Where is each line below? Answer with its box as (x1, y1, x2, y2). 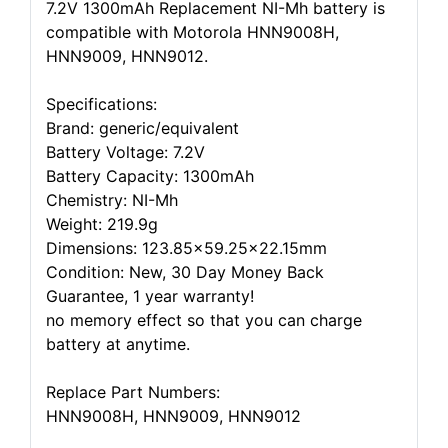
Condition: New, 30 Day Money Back (46, 262, 324, 282)
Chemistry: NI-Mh (46, 190, 178, 210)
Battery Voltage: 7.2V (46, 142, 205, 162)
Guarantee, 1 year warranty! (46, 286, 254, 306)
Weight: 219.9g (46, 214, 158, 234)
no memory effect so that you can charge (46, 310, 362, 330)
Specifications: (46, 94, 157, 114)
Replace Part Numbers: (46, 382, 220, 402)
